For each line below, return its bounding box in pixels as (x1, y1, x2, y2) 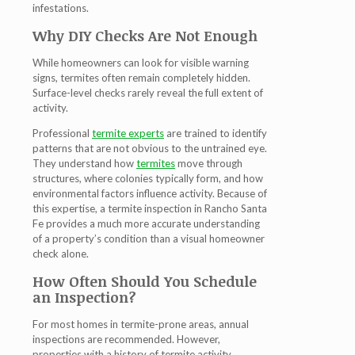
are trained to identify (164, 127, 267, 140)
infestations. (32, 2, 89, 15)
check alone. (32, 247, 89, 261)
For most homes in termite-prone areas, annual (32, 318, 249, 331)
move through (175, 157, 242, 170)
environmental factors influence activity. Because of (32, 187, 267, 200)
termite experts (92, 127, 164, 140)
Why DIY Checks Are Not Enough (32, 26, 258, 46)
